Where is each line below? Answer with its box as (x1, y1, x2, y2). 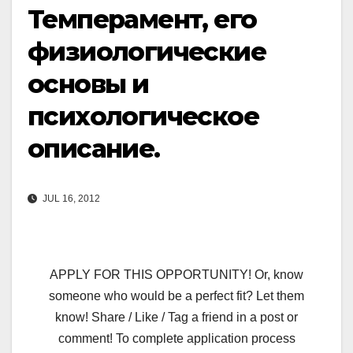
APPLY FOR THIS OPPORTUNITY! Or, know (50, 268, 303, 282)
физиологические (28, 35, 266, 67)
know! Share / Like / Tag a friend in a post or (55, 310, 298, 325)
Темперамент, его (28, 3, 257, 35)
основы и (28, 68, 149, 99)
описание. (28, 132, 160, 164)
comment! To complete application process (58, 332, 295, 346)
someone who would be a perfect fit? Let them (49, 289, 304, 303)
